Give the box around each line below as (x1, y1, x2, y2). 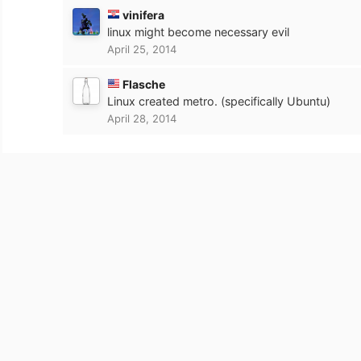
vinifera (122, 7, 164, 22)
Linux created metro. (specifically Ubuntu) (106, 93, 330, 108)
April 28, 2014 (106, 111, 176, 125)
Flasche (122, 77, 165, 91)
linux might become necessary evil (106, 24, 289, 39)
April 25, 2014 (106, 42, 176, 56)
